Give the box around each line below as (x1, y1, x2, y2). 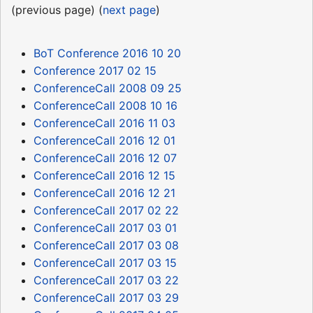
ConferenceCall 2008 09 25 (34, 80, 182, 95)
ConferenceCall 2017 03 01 (34, 220, 177, 235)
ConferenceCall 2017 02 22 (34, 203, 179, 217)
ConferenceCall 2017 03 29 (34, 290, 179, 305)
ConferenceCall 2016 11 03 (34, 115, 175, 130)
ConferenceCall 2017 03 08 (34, 238, 179, 252)
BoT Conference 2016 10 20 (34, 45, 181, 60)
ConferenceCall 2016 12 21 (34, 185, 175, 200)
